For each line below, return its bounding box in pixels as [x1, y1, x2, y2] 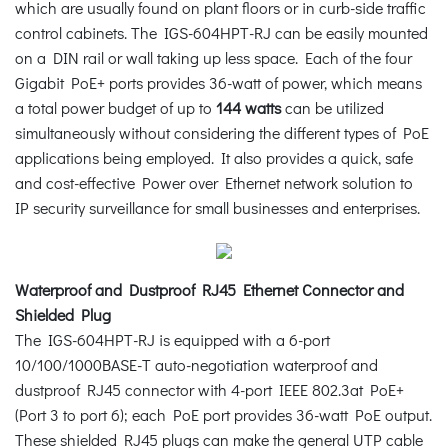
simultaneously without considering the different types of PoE [15, 121, 429, 143]
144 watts [216, 96, 281, 118]
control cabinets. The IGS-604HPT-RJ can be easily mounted [15, 21, 428, 43]
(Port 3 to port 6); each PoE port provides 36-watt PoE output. [15, 403, 432, 425]
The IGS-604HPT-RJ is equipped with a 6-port [15, 328, 330, 350]
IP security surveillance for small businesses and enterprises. [15, 196, 420, 218]
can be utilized [281, 96, 384, 118]
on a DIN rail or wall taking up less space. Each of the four [15, 46, 412, 68]
